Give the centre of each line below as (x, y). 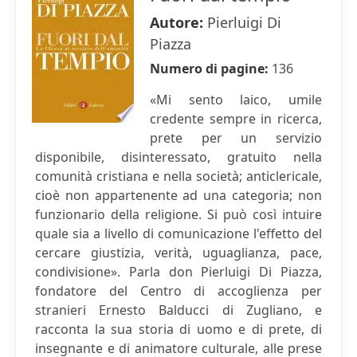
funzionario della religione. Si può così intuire (178, 214)
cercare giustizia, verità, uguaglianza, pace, (178, 253)
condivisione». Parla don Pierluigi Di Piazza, (178, 272)
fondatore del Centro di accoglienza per (178, 291)
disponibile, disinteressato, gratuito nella (178, 157)
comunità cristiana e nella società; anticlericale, (178, 176)
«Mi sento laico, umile (236, 100)
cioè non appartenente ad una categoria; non (178, 195)
